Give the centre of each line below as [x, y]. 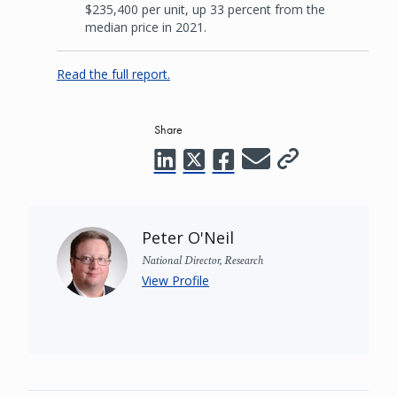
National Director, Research [203, 259]
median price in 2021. [146, 27]
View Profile [175, 280]
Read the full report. [113, 74]
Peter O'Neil [188, 237]
